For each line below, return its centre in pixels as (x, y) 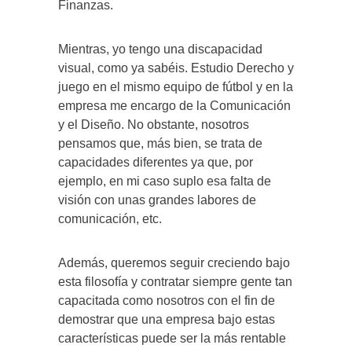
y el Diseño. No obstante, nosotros (154, 124)
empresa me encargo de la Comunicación (174, 105)
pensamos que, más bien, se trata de (160, 143)
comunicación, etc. (110, 218)
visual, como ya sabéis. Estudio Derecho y (176, 68)
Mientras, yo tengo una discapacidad (160, 49)
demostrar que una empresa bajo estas (167, 319)
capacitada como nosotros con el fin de (167, 300)
